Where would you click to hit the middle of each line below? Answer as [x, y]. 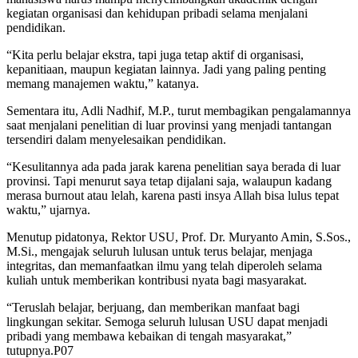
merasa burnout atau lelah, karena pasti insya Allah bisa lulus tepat [173, 195]
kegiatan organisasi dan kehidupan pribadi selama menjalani [157, 13]
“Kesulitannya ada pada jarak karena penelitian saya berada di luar [173, 166]
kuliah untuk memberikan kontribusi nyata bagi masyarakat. [157, 280]
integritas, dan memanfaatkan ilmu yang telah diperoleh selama [164, 265]
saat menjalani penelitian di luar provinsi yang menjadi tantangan [169, 125]
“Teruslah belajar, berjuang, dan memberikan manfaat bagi [153, 307]
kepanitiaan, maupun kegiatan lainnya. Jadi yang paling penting [166, 69]
